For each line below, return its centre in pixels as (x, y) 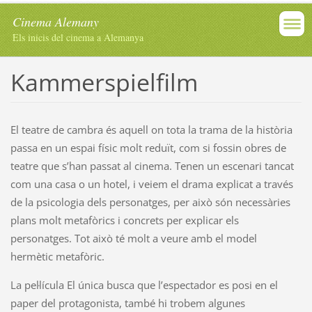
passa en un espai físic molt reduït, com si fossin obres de (148, 147)
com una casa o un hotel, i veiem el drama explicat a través (151, 184)
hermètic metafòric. (57, 256)
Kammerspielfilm (104, 82)
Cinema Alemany (56, 22)
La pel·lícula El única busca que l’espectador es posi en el (144, 284)
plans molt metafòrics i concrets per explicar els (124, 220)
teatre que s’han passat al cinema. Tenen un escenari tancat (152, 165)
